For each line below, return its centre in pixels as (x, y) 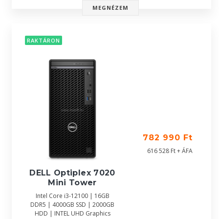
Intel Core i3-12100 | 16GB (72, 196)
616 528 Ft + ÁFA (170, 151)
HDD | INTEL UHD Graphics (72, 213)
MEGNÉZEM (110, 8)
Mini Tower (72, 182)
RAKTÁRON (44, 41)
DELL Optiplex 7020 (72, 173)
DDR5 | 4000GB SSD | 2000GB (72, 204)
